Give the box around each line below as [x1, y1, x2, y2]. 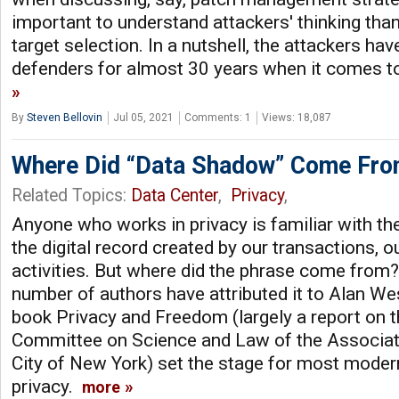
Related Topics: [12, 184, 131, 206]
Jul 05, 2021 [113, 110, 174, 124]
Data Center [131, 184, 218, 206]
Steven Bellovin [27, 110, 102, 124]
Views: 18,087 [262, 110, 331, 124]
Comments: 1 [184, 110, 251, 124]
